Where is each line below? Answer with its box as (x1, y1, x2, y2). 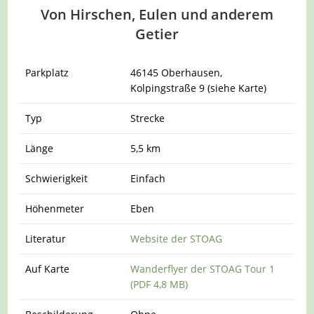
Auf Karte (25, 262, 70, 276)
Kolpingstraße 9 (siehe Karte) (130, 81, 267, 95)
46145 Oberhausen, (130, 66, 223, 80)
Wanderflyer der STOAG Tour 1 (130, 262, 275, 276)
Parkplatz (25, 66, 69, 80)
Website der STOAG (130, 232, 223, 246)
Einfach (130, 172, 166, 186)
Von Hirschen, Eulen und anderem (41, 5, 273, 25)
